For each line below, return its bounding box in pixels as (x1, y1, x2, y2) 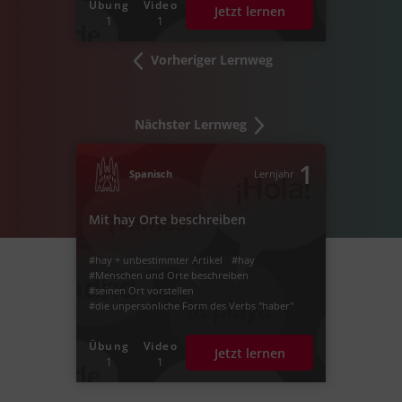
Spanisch (128, 167, 172, 181)
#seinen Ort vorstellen (88, 284, 194, 298)
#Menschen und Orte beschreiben (88, 268, 249, 283)
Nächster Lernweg (134, 116, 250, 134)
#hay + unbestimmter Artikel (88, 253, 223, 267)
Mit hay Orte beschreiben (88, 210, 246, 228)
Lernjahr (254, 167, 295, 181)
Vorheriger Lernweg (147, 50, 273, 68)
